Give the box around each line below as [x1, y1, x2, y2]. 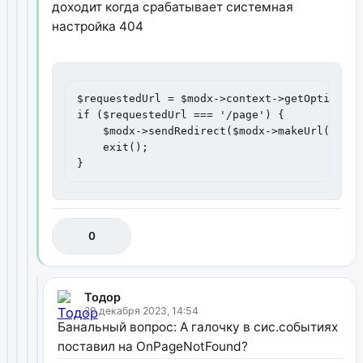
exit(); [77, 140, 149, 153]
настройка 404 [52, 18, 144, 34]
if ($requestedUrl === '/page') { [77, 108, 285, 121]
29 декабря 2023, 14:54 [83, 305, 199, 318]
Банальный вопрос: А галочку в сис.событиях [57, 319, 338, 335]
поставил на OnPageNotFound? [57, 339, 248, 355]
